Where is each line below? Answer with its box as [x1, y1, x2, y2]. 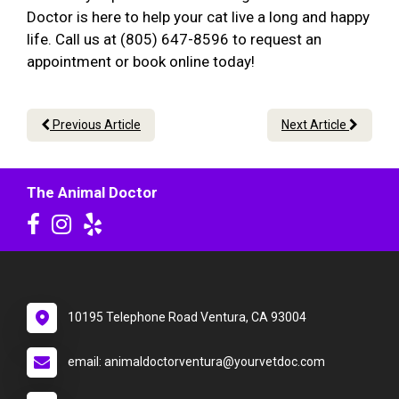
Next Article [281, 118, 349, 133]
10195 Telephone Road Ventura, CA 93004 [68, 310, 306, 325]
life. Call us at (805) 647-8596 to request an [27, 30, 322, 49]
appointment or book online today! [27, 53, 262, 71]
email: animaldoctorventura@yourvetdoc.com [68, 354, 325, 370]
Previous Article [50, 118, 141, 133]
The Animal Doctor [27, 183, 158, 202]
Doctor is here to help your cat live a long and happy [27, 8, 370, 27]
